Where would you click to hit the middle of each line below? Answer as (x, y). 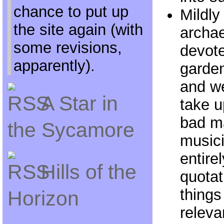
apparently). (54, 66)
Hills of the (88, 172)
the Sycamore (71, 130)
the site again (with (78, 30)
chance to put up (71, 12)
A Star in (79, 103)
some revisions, (67, 48)
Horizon (43, 198)
